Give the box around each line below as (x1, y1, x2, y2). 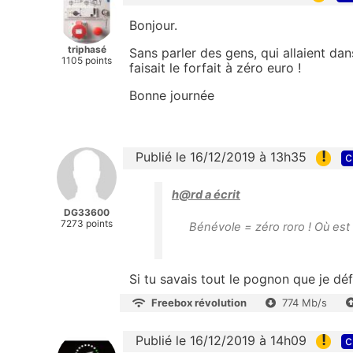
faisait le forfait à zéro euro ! (129, 60, 301, 76)
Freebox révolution (151, 295, 247, 309)
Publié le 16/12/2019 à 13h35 (136, 149, 307, 165)
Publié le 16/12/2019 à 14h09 (136, 332, 307, 348)
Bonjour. (129, 17, 177, 34)
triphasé (67, 43, 106, 56)
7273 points (61, 217, 113, 230)
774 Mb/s (282, 295, 327, 309)
